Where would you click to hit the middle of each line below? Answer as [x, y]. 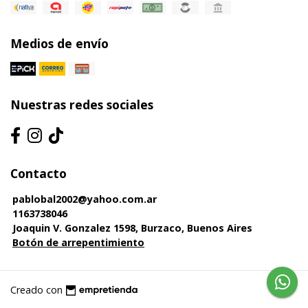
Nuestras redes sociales [82, 105]
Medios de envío [59, 44]
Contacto [38, 174]
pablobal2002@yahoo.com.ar [85, 199]
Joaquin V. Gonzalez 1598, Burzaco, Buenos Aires [132, 228]
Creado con [36, 289]
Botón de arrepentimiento [78, 243]
